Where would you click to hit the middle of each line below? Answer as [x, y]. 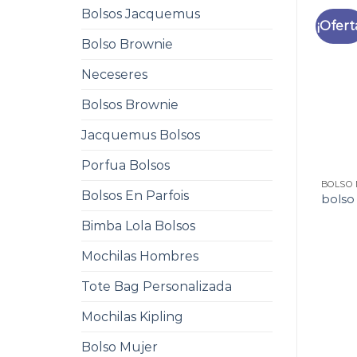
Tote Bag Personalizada [157, 286]
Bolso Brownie [127, 44]
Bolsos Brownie [130, 105]
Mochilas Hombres [140, 256]
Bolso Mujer [120, 347]
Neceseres [114, 75]
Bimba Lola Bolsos [138, 226]
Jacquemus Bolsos [141, 135]
